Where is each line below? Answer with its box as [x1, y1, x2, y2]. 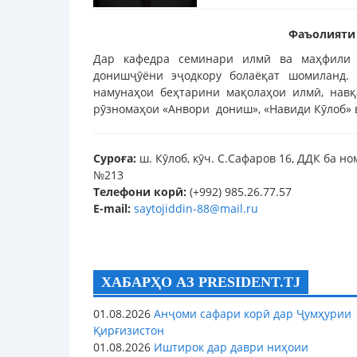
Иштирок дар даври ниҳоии [151, 339, 308, 355]
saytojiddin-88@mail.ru [134, 201, 258, 217]
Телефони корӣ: [93, 184, 186, 200]
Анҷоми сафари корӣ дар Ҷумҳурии [151, 306, 351, 322]
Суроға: [93, 151, 136, 167]
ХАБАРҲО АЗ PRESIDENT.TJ [101, 274, 300, 291]
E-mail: [93, 201, 131, 217]
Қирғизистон [93, 323, 164, 339]
